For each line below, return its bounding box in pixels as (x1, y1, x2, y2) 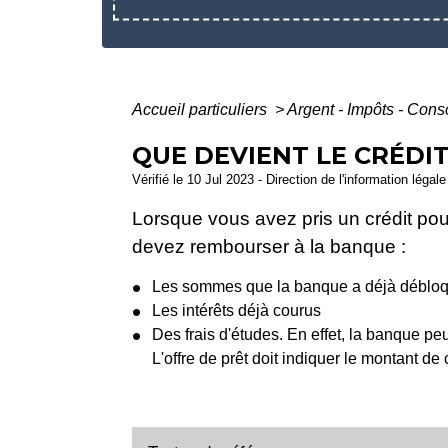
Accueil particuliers (132, 101, 271, 119)
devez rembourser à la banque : (132, 236, 406, 258)
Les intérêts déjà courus (152, 301, 321, 319)
